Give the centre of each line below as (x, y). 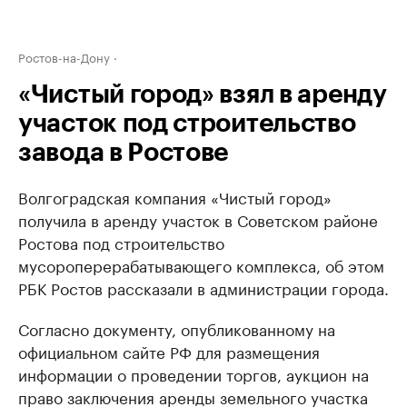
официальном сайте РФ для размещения (169, 351)
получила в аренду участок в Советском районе (198, 219)
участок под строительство (187, 124)
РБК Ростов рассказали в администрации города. (203, 287)
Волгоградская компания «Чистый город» (175, 196)
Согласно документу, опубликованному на (177, 328)
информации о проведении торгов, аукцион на (194, 373)
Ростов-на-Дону (64, 56)
